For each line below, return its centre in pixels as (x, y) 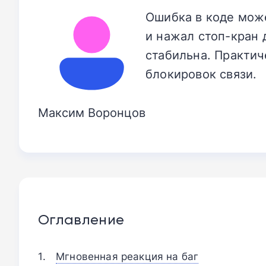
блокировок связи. (201, 74)
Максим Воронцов (92, 112)
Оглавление (81, 219)
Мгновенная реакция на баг (127, 256)
